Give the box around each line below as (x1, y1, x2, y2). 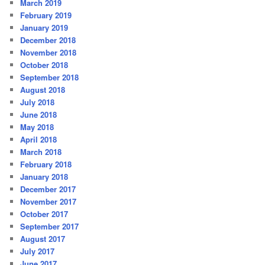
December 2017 (20, 183, 76, 195)
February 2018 (20, 159, 72, 170)
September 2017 (20, 221, 79, 232)
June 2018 (20, 109, 57, 121)
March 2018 (20, 146, 62, 158)
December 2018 (20, 34, 76, 46)
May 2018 (20, 121, 54, 133)
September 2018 (20, 72, 79, 83)
